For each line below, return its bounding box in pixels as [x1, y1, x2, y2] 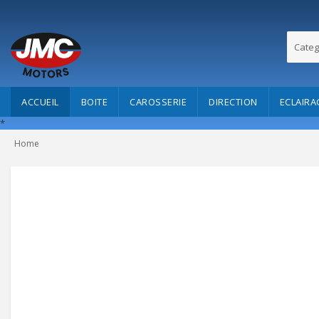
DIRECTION [209, 95, 258, 108]
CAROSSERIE [130, 95, 187, 108]
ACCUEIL [21, 95, 59, 108]
